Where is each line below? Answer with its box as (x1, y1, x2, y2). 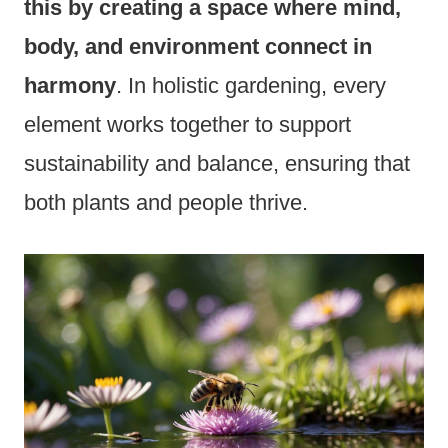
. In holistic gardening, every (116, 72, 386, 98)
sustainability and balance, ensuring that (24, 150, 410, 176)
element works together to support (24, 111, 351, 137)
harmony (24, 72, 116, 98)
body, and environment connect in (24, 33, 372, 59)
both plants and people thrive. (24, 189, 308, 215)
